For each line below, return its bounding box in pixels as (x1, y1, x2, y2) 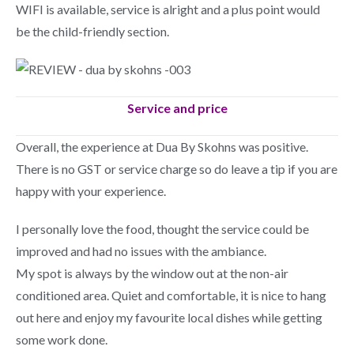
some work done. (16, 332, 107, 347)
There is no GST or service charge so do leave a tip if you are (16, 161, 337, 176)
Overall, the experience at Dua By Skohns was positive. (16, 139, 308, 154)
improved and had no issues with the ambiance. (16, 243, 266, 258)
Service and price (126, 100, 228, 115)
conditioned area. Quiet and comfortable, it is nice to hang (16, 288, 326, 303)
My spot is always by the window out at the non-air (16, 265, 288, 281)
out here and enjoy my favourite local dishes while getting (16, 310, 322, 325)
